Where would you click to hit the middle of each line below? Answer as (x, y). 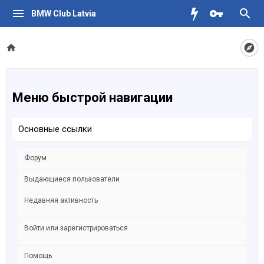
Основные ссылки (55, 129)
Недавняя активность (61, 200)
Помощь (38, 256)
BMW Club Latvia (63, 14)
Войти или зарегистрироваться (76, 228)
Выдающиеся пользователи (72, 179)
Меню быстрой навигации (93, 98)
